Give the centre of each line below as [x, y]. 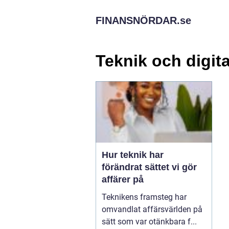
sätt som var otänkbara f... [149, 221]
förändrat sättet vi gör [149, 167]
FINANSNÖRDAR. [138, 20]
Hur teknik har [133, 155]
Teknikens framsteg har [144, 197]
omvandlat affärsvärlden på [152, 209]
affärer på [123, 179]
